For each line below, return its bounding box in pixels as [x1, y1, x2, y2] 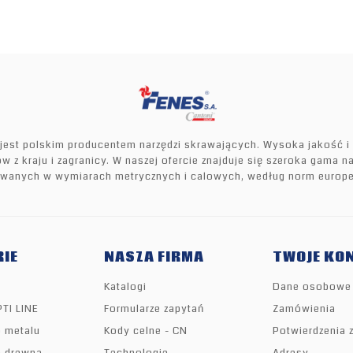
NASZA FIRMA [104, 248, 204, 267]
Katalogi [104, 280, 147, 295]
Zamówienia [273, 302, 336, 317]
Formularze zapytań [104, 302, 204, 317]
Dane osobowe [273, 280, 351, 295]
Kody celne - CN [104, 324, 188, 339]
